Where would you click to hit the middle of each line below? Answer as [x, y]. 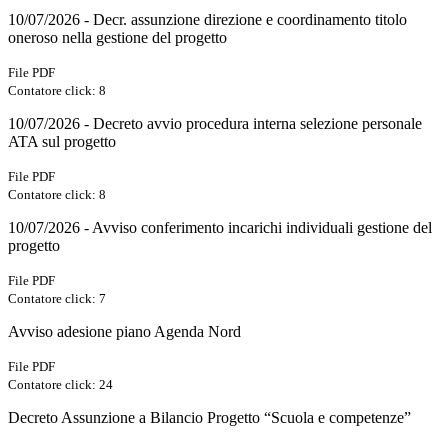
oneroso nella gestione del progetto [117, 38]
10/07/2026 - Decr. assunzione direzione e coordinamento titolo [207, 20]
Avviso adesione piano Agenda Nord [124, 332]
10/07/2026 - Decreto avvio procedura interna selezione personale [215, 124]
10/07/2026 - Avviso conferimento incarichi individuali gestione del [220, 228]
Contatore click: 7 [57, 299]
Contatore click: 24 [60, 385]
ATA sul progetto [62, 142]
